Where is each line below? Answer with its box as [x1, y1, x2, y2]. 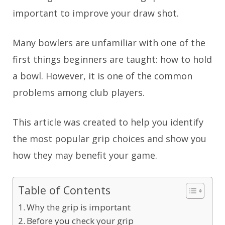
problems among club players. [13, 86, 145, 98]
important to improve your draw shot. [13, 7, 179, 19]
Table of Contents [18, 183, 110, 197]
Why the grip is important [27, 201, 131, 213]
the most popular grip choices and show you [13, 133, 206, 145]
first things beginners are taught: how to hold [13, 53, 212, 65]
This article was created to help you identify [13, 116, 203, 128]
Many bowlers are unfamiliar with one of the [13, 37, 205, 49]
